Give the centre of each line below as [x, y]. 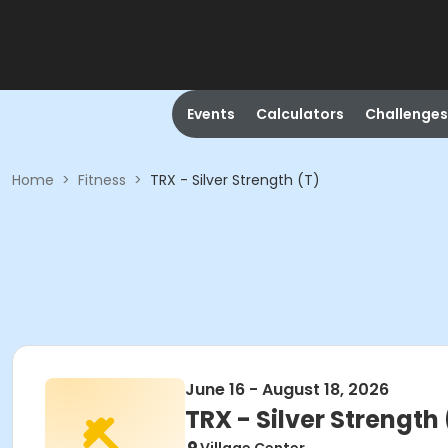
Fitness [102, 180]
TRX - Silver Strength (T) [235, 180]
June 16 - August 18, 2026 [287, 389]
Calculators [299, 114]
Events [210, 114]
